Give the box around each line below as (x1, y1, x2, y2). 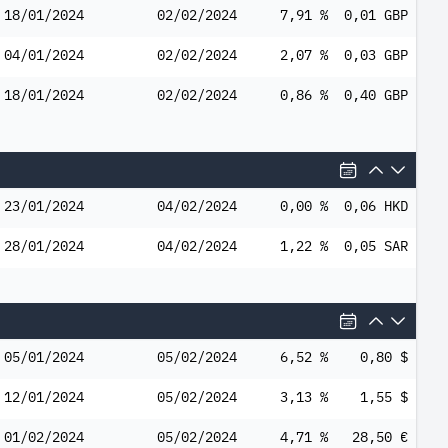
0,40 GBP (344, 86, 408, 104)
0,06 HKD (344, 197, 408, 215)
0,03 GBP (344, 46, 408, 64)
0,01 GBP (344, 6, 408, 24)
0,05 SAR (344, 237, 408, 255)
